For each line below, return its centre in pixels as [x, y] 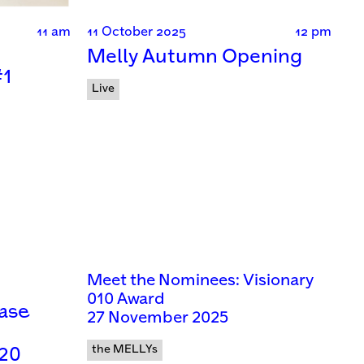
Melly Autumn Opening [195, 58]
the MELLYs [125, 349]
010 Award [126, 299]
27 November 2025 [158, 318]
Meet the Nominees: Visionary [200, 280]
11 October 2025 [136, 32]
